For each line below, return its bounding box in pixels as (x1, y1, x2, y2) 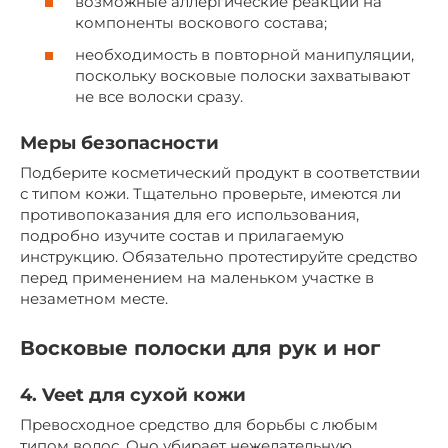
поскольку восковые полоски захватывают (75, 65, 410, 85)
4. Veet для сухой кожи (20, 384, 246, 406)
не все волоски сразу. (75, 86, 243, 106)
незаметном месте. (20, 288, 168, 308)
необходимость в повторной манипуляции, (75, 44, 414, 64)
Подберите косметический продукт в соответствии (20, 162, 420, 182)
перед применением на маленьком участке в (20, 267, 374, 287)
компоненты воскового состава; (75, 13, 327, 33)
